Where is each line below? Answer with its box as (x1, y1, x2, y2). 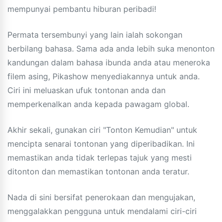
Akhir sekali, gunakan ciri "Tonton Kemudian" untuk (7, 124, 197, 135)
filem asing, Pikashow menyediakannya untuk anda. (7, 71, 200, 81)
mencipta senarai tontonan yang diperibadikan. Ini (7, 138, 195, 149)
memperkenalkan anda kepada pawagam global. (7, 99, 189, 109)
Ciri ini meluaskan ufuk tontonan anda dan (7, 85, 166, 95)
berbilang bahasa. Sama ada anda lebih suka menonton (7, 43, 215, 54)
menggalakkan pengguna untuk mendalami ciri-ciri (7, 206, 197, 216)
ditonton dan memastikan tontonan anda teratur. (7, 166, 189, 176)
